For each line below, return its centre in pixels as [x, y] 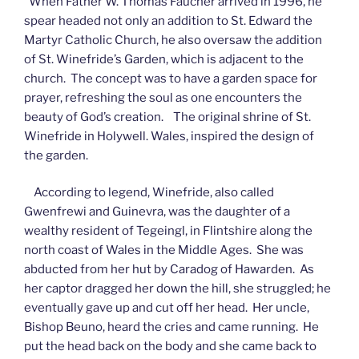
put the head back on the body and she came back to [170, 346]
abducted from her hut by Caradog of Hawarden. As [169, 269]
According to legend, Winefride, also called [149, 192]
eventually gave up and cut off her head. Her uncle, [167, 308]
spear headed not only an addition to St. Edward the [168, 20]
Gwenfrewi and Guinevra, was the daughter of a [157, 212]
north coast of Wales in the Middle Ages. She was [164, 250]
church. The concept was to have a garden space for [171, 78]
